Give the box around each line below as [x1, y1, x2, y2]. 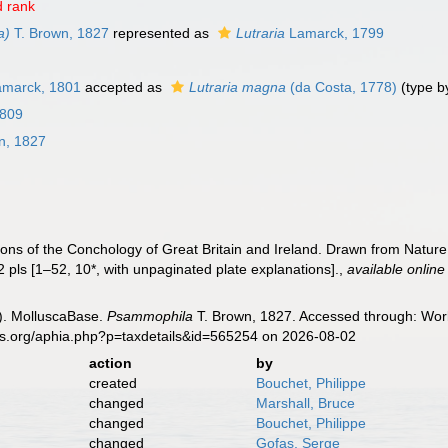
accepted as [81, 79, 167, 95]
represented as [109, 25, 214, 41]
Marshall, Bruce [255, 395, 355, 411]
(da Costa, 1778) [286, 79, 398, 95]
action [88, 355, 132, 371]
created [88, 375, 137, 391]
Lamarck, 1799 [285, 25, 385, 41]
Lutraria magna [189, 79, 287, 95]
